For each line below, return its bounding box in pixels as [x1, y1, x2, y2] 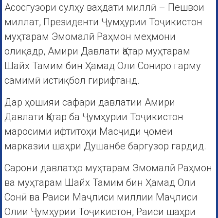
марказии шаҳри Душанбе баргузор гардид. [4, 140, 206, 152]
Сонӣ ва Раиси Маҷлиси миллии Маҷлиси [4, 191, 198, 203]
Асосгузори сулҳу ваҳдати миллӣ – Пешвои [4, 1, 204, 14]
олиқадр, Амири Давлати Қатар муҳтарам [4, 45, 190, 57]
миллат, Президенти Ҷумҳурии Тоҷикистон [4, 16, 202, 28]
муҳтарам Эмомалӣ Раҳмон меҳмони [4, 31, 176, 43]
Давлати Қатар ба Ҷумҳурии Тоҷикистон [4, 111, 183, 123]
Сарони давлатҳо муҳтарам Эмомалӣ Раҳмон [4, 162, 212, 174]
